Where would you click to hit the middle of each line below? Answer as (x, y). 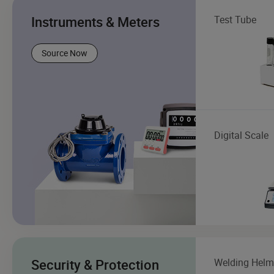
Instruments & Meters (95, 21)
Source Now (65, 53)
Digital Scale (241, 135)
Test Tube (235, 19)
